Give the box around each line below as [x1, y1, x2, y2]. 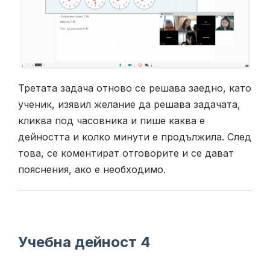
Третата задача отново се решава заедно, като [18, 81, 251, 94]
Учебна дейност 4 [18, 233, 151, 251]
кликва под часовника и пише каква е [18, 114, 205, 127]
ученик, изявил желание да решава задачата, [18, 98, 240, 110]
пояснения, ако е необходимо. [18, 163, 166, 175]
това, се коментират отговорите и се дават [18, 146, 234, 159]
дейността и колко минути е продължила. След [18, 130, 251, 143]
